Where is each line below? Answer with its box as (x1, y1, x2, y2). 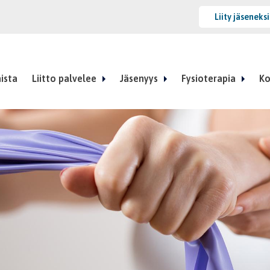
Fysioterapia (181, 73, 236, 84)
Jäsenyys (119, 73, 158, 84)
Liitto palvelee (31, 73, 96, 84)
